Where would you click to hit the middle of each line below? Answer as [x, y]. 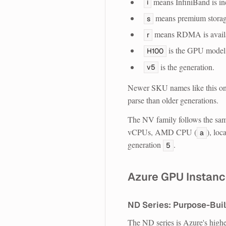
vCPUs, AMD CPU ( [162, 132]
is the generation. [186, 67]
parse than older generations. [173, 100]
